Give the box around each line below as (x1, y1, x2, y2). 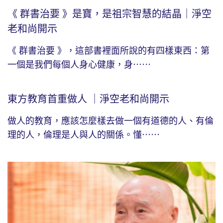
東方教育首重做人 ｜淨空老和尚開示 (7, 94, 169, 105)
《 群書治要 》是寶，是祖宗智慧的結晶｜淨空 (7, 8, 212, 20)
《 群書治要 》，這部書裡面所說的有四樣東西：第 (7, 46, 210, 56)
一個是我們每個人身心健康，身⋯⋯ (7, 60, 151, 70)
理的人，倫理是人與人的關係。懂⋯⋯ (7, 130, 160, 140)
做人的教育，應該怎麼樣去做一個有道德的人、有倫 (7, 116, 214, 126)
